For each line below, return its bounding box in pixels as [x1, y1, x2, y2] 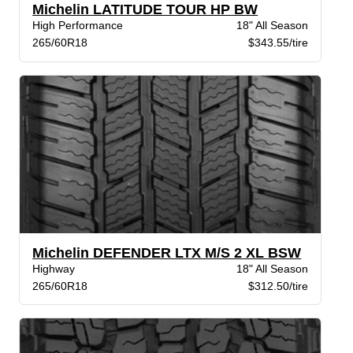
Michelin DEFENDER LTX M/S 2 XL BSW [32, 244, 302, 261]
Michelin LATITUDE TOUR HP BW [32, 2, 258, 18]
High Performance [32, 19, 124, 32]
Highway [32, 262, 76, 275]
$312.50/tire [247, 279, 308, 292]
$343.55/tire [247, 36, 308, 50]
